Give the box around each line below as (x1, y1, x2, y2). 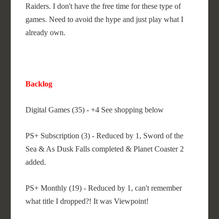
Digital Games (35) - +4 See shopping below (25, 106, 164, 114)
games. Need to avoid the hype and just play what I (25, 15, 184, 23)
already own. (25, 28, 66, 37)
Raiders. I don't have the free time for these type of (25, 2, 181, 10)
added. (25, 158, 46, 166)
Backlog (25, 80, 53, 88)
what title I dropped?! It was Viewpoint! (25, 197, 149, 205)
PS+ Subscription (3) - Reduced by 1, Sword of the (25, 131, 184, 140)
